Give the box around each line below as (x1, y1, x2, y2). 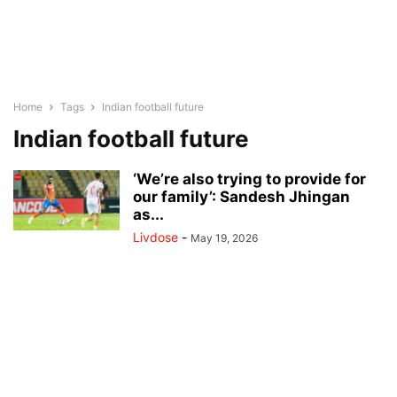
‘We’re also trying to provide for (133, 170, 366, 188)
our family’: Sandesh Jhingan (133, 188, 350, 206)
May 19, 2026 (191, 231, 258, 245)
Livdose (133, 230, 178, 245)
